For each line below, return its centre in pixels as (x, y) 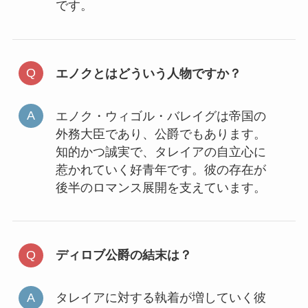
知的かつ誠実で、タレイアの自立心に (161, 152)
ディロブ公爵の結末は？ (123, 255)
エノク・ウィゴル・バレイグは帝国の (161, 116)
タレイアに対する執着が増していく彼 (161, 297)
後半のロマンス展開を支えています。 (161, 187)
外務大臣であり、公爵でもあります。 (161, 134)
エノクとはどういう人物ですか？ (148, 73)
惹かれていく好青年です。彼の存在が (161, 169)
